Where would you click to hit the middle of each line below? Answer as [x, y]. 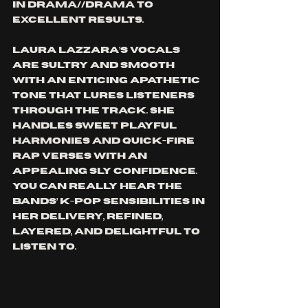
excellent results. [79, 20]
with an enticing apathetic [107, 80]
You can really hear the [98, 186]
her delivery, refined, [89, 217]
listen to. [45, 247]
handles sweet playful [96, 126]
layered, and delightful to [107, 232]
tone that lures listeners [104, 96]
